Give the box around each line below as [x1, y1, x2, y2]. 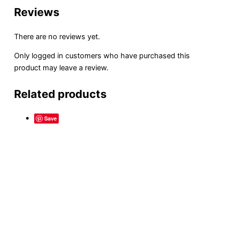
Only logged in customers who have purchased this [14, 51, 190, 61]
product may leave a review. [14, 63, 108, 73]
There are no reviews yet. [14, 32, 100, 41]
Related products [14, 87, 106, 101]
